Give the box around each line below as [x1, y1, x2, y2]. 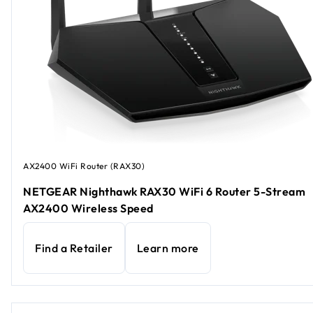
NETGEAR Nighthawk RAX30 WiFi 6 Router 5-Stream [23, 184, 305, 198]
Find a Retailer [35, 240, 113, 255]
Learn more [136, 240, 199, 255]
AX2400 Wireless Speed [23, 201, 154, 215]
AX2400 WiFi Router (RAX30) [23, 161, 145, 172]
